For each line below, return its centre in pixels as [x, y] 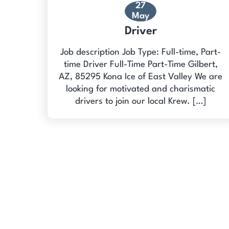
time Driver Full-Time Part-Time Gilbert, [141, 64]
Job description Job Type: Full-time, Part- [141, 52]
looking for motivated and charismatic [141, 89]
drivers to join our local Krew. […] [141, 101]
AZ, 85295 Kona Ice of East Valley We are [141, 77]
